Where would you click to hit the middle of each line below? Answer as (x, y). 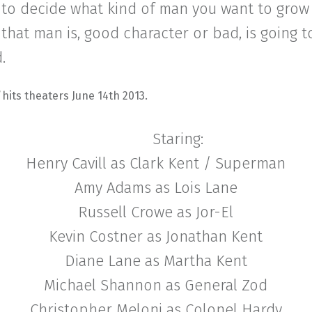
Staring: (178, 139)
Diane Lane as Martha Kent (156, 261)
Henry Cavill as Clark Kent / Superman (156, 164)
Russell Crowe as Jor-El (156, 212)
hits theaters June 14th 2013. (75, 96)
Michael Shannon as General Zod (156, 286)
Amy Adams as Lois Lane (156, 188)
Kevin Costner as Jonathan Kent (156, 237)
